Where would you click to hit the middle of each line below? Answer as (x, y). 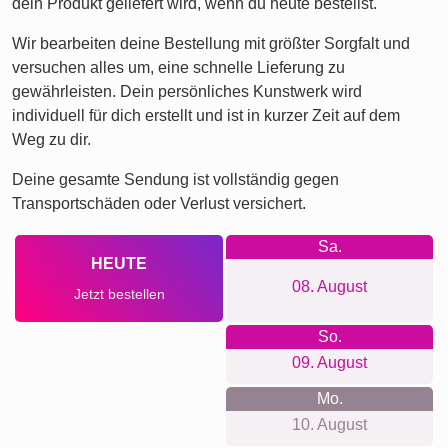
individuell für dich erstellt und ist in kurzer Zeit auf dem (206, 116)
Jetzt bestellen (119, 294)
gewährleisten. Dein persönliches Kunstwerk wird (187, 92)
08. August (329, 287)
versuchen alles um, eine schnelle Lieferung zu (178, 68)
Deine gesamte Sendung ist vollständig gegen (175, 180)
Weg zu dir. (51, 140)
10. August (329, 425)
